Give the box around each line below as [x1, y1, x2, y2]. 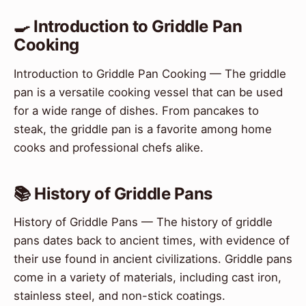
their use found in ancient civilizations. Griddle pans [14, 251, 292, 266]
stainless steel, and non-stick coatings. [14, 288, 225, 303]
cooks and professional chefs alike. [14, 140, 204, 154]
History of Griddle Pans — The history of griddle [14, 214, 273, 229]
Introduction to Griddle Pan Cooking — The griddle [14, 66, 286, 81]
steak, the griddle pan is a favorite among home [14, 122, 272, 136]
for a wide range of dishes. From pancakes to [14, 103, 259, 117]
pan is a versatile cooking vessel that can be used [14, 85, 283, 99]
